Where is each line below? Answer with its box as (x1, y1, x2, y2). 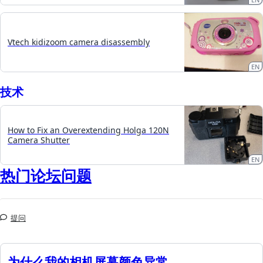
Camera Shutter (8, 134, 70, 146)
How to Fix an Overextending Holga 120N (8, 124, 169, 136)
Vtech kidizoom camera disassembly (8, 36, 150, 48)
